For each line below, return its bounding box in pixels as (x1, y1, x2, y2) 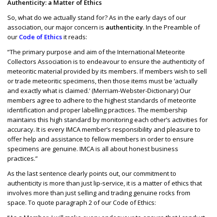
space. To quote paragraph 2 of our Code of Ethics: (7, 198, 156, 207)
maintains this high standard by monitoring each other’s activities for (7, 115, 208, 124)
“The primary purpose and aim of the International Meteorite (7, 47, 185, 57)
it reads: (62, 32, 87, 42)
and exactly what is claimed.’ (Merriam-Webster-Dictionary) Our (7, 86, 191, 95)
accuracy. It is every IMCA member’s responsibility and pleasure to (7, 125, 201, 134)
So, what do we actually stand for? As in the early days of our (7, 13, 186, 22)
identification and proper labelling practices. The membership (7, 106, 187, 115)
